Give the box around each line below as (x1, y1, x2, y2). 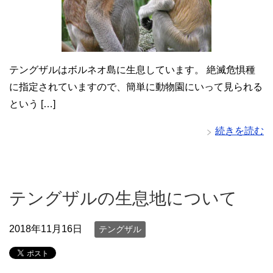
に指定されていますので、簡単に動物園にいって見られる (9, 81, 263, 92)
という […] (9, 98, 55, 109)
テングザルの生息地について (9, 188, 237, 208)
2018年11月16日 (9, 223, 82, 234)
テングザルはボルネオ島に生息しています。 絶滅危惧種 (9, 64, 255, 75)
